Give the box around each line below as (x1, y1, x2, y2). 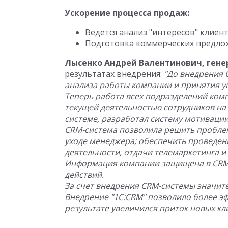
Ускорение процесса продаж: (65, 7, 189, 18)
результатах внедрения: (65, 68, 164, 79)
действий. (65, 169, 104, 180)
